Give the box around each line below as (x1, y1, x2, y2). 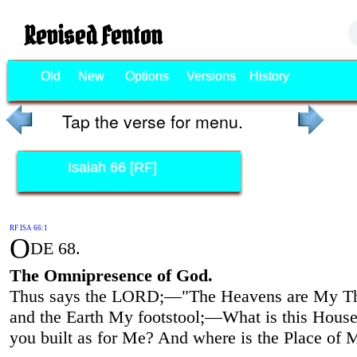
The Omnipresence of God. (9, 265, 213, 285)
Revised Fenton (23, 19, 163, 52)
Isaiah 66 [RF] (67, 159, 157, 175)
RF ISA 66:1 (9, 223, 48, 232)
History (249, 69, 289, 83)
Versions (186, 69, 236, 83)
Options (124, 69, 169, 83)
